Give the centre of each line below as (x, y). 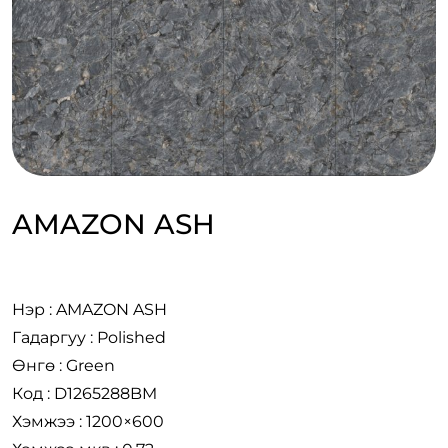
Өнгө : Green (63, 365)
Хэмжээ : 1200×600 (88, 421)
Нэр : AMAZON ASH (89, 309)
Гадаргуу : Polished (89, 337)
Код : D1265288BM (84, 393)
